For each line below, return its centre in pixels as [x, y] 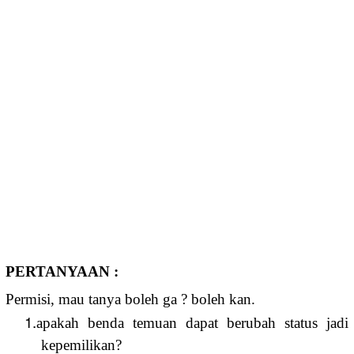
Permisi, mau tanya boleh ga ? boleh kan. [130, 299]
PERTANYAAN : [62, 272]
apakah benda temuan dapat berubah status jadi [192, 323]
